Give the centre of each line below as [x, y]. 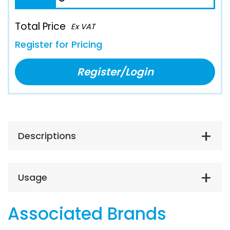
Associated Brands [87, 214]
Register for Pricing [59, 44]
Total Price [40, 26]
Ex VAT [83, 26]
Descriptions [47, 136]
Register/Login [115, 72]
